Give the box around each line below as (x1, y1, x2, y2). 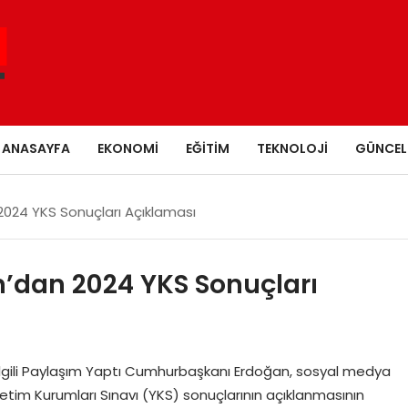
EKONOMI (97, 138, 158, 158)
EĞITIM (185, 138, 229, 158)
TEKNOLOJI (256, 138, 328, 158)
